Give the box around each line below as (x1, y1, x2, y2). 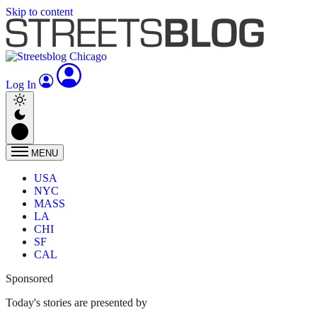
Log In (6, 79, 39, 91)
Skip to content (6, 6, 73, 18)
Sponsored (6, 272, 53, 284)
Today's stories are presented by (6, 296, 147, 309)
